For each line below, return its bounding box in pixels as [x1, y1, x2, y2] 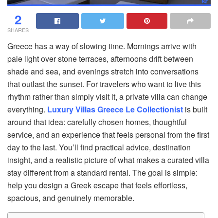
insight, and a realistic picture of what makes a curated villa [7, 154, 209, 165]
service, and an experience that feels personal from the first [7, 128, 209, 140]
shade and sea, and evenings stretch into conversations [7, 65, 199, 77]
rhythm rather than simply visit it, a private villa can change [7, 91, 207, 102]
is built [183, 103, 207, 115]
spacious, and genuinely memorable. [7, 192, 134, 203]
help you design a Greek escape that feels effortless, [7, 179, 187, 191]
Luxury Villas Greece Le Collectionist [47, 103, 183, 115]
